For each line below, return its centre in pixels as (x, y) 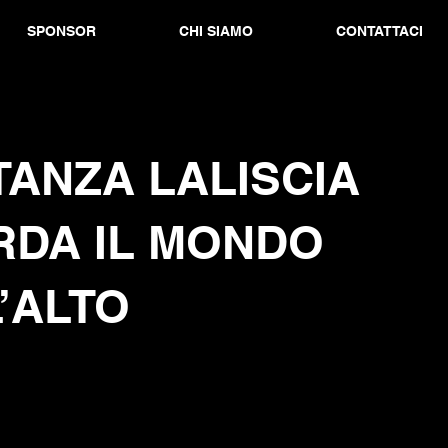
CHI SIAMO (215, 31)
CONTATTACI (379, 31)
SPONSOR (61, 31)
